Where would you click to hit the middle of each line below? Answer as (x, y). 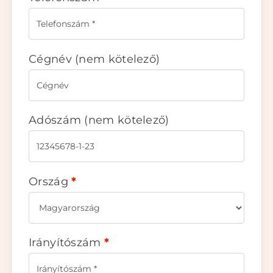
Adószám (57, 120)
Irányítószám (66, 243)
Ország (50, 181)
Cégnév (52, 59)
